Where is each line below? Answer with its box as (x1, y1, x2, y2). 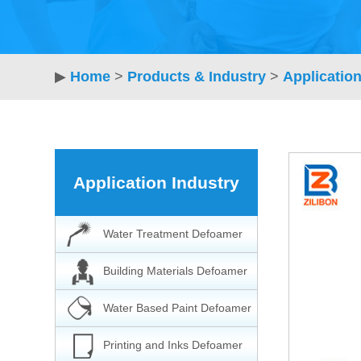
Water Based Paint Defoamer (103, 301, 251, 314)
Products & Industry (127, 68, 266, 85)
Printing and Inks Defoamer (103, 338, 243, 351)
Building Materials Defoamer (103, 264, 247, 277)
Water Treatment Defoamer (103, 227, 243, 240)
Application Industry (73, 173, 239, 192)
